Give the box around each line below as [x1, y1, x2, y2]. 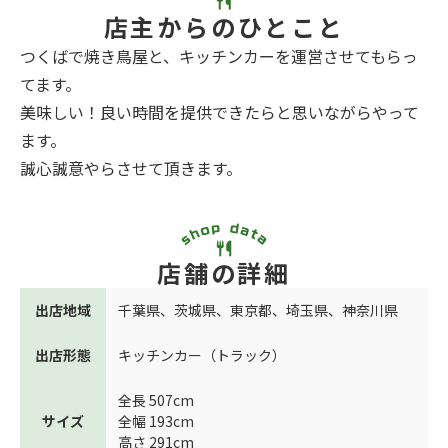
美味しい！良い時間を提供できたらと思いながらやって [20, 100, 419, 125]
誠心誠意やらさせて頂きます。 [20, 156, 242, 181]
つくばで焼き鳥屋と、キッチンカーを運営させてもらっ [20, 44, 418, 69]
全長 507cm [118, 390, 194, 411]
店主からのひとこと [103, 9, 345, 45]
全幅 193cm [118, 411, 194, 432]
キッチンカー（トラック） [118, 345, 286, 366]
